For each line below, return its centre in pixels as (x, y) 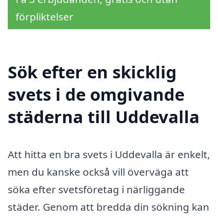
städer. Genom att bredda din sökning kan (109, 207)
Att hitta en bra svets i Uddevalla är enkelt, (109, 154)
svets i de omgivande (96, 94)
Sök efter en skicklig (92, 72)
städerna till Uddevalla (104, 116)
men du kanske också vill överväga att (98, 172)
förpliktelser (45, 16)
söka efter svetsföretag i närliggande (96, 190)
